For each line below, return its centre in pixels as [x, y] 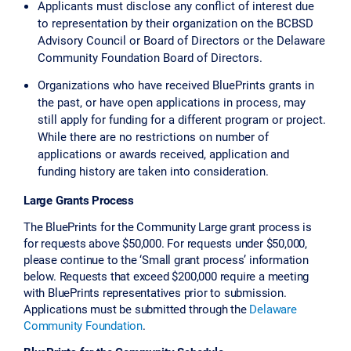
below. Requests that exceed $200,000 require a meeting [166, 276]
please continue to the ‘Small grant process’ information [166, 260]
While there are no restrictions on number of [153, 137]
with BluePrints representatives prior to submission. [155, 293]
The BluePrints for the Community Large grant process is [168, 227]
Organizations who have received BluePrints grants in [176, 85]
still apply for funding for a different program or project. [182, 119]
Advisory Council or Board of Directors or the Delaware [181, 40]
